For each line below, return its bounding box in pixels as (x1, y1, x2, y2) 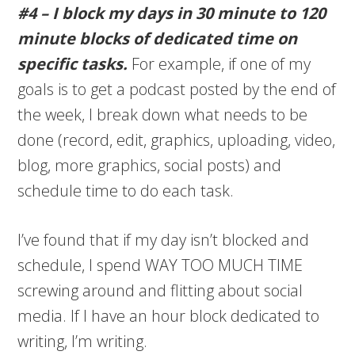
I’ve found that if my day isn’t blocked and (17, 229, 310, 251)
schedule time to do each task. (17, 180, 235, 202)
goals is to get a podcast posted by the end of (17, 78, 337, 101)
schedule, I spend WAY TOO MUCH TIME (17, 254, 303, 277)
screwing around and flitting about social (17, 280, 303, 302)
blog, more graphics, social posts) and (17, 155, 282, 177)
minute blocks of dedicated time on (17, 28, 298, 50)
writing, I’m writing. (17, 330, 148, 353)
